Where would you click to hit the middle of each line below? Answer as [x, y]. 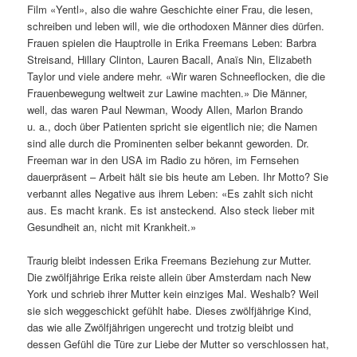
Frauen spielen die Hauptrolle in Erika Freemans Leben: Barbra [172, 42]
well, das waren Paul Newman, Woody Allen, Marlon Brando [165, 109]
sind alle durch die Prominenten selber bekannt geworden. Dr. [169, 143]
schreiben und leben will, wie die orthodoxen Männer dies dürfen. [176, 25]
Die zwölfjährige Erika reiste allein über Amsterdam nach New [169, 277]
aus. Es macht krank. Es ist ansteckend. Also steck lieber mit [171, 210]
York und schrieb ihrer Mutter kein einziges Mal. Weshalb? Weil [173, 294]
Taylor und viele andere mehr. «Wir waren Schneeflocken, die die [177, 76]
